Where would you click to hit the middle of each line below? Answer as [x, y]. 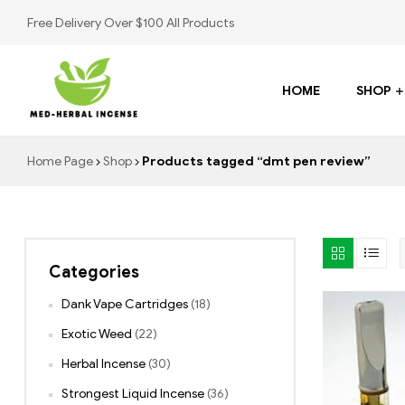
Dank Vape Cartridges [125, 305]
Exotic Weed [97, 334]
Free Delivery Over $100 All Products [131, 23]
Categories [94, 273]
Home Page [60, 161]
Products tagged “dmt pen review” [255, 161]
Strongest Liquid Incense [133, 394]
